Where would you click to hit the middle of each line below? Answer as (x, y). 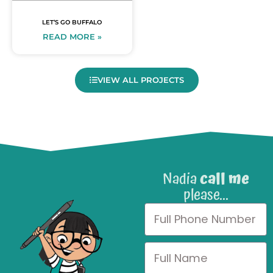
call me (224, 179)
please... (206, 195)
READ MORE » (72, 37)
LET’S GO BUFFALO (72, 23)
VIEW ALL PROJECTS (140, 80)
